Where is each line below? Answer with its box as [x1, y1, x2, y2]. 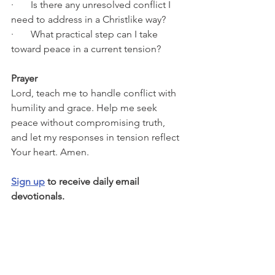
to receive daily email [45, 176, 142, 187]
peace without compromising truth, [11, 117, 168, 128]
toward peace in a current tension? [11, 43, 161, 55]
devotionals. [11, 190, 64, 202]
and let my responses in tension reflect [11, 131, 182, 143]
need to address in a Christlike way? [11, 14, 166, 25]
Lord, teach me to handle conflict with [11, 87, 179, 99]
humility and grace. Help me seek [11, 102, 160, 114]
